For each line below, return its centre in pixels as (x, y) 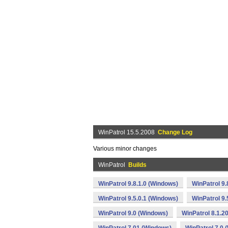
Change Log (175, 132)
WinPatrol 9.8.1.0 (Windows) (138, 184)
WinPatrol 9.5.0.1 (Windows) (138, 198)
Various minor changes (125, 149)
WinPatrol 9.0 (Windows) (133, 213)
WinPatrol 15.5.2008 (128, 132)
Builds (137, 165)
